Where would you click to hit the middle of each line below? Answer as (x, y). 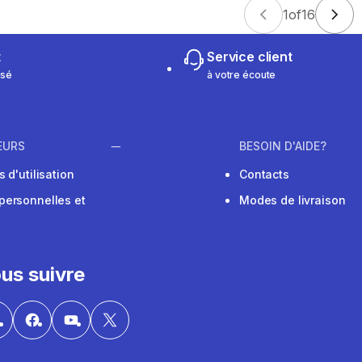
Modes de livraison (293, 200)
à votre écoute (242, 75)
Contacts (264, 175)
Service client (250, 57)
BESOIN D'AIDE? (283, 146)
